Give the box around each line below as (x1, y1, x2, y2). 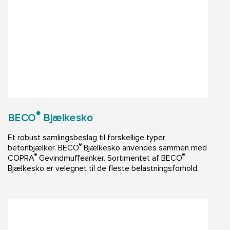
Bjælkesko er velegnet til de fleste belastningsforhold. (8, 163, 199, 174)
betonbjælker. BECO (8, 142, 79, 153)
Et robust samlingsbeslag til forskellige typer (8, 132, 165, 143)
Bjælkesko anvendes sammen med (82, 142, 207, 153)
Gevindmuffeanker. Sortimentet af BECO (37, 152, 182, 163)
